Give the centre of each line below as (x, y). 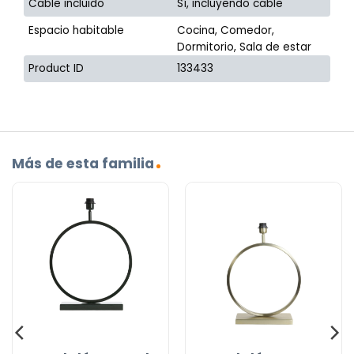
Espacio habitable (77, 30)
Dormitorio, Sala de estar (245, 47)
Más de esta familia (83, 163)
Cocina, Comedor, (226, 30)
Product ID (56, 69)
